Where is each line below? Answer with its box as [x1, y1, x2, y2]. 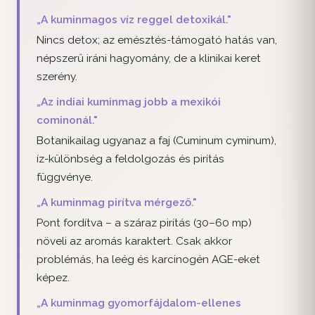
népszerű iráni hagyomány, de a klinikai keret [37, 51, 261, 65]
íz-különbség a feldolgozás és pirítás [37, 152, 224, 165]
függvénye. [37, 170, 93, 184]
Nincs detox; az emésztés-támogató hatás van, [37, 33, 277, 46]
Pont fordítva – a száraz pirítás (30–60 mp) [37, 216, 252, 229]
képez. [37, 271, 70, 284]
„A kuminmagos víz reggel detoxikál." [37, 13, 231, 27]
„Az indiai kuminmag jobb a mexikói [37, 96, 221, 109]
